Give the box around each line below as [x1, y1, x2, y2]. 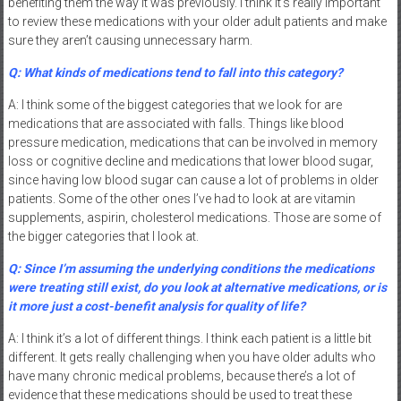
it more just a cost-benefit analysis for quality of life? [7, 298, 305, 313]
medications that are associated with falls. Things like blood [7, 115, 344, 131]
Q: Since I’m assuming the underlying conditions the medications [7, 260, 374, 276]
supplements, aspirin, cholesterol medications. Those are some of [7, 209, 381, 225]
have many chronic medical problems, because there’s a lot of [7, 368, 355, 383]
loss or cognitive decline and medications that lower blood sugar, [7, 153, 373, 168]
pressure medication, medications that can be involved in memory [7, 134, 378, 149]
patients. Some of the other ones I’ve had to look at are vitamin [7, 191, 355, 206]
